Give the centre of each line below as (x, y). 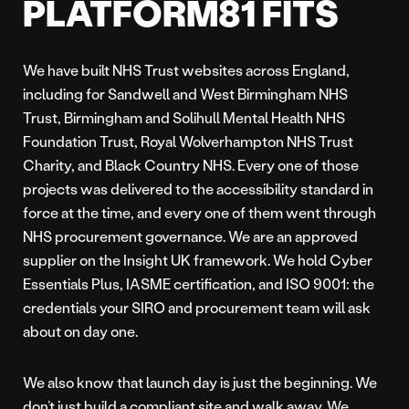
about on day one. (80, 331)
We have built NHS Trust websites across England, (186, 70)
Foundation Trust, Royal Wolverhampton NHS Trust (188, 142)
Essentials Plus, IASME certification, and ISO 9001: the (199, 284)
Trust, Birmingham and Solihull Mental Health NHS (184, 118)
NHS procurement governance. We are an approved (190, 236)
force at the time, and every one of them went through (199, 213)
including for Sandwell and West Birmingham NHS (185, 94)
